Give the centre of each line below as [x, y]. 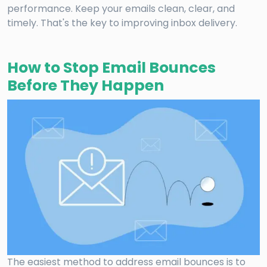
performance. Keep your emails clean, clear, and [121, 8]
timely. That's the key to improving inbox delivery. [122, 23]
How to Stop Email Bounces [111, 67]
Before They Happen [86, 85]
